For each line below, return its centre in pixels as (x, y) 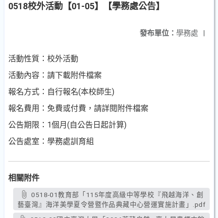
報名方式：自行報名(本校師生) (61, 92)
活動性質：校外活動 (43, 59)
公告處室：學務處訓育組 (51, 141)
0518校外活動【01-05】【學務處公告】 (86, 6)
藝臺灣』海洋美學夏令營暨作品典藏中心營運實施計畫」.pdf (111, 204)
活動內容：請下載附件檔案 (55, 75)
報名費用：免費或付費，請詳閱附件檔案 (78, 108)
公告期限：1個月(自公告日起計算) (67, 125)
